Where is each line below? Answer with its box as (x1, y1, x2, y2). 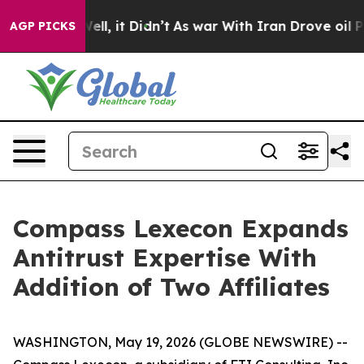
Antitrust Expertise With (13, 242, 317, 273)
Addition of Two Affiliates (13, 271, 330, 302)
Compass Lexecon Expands (13, 213, 349, 244)
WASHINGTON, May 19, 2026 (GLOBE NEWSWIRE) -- (13, 334, 348, 350)
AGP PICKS (10, 19, 76, 33)
